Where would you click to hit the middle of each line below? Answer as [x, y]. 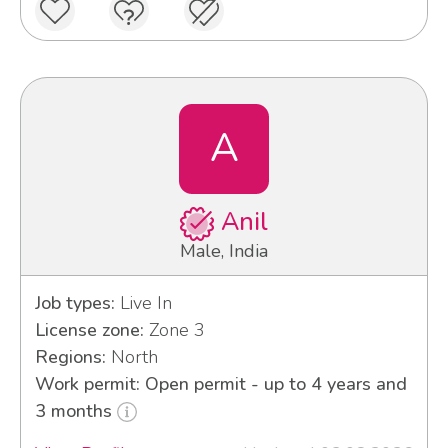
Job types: [74, 302]
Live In [143, 302]
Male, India [224, 250]
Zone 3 [174, 329]
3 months [75, 410]
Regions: [70, 356]
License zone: [89, 329]
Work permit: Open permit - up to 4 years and [220, 383]
